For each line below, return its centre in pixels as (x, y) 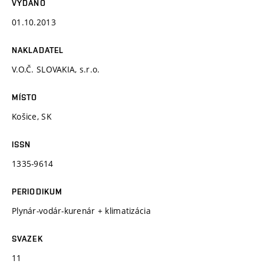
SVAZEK (27, 238)
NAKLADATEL (38, 50)
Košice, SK (32, 116)
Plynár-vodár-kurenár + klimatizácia (81, 210)
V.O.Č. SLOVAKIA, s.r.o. (56, 69)
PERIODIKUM (37, 191)
